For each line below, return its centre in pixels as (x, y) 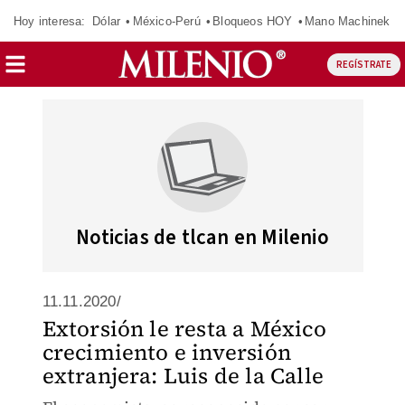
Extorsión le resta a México (184, 329)
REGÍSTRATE (363, 64)
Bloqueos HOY (253, 21)
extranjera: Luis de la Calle (183, 376)
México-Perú (166, 21)
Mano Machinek (347, 21)
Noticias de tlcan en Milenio (202, 237)
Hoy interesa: (50, 21)
